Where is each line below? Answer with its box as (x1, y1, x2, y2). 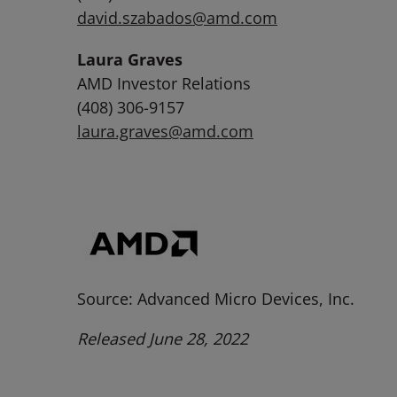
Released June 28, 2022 (77, 328, 248, 349)
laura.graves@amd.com (77, 121, 253, 142)
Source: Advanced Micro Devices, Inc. (77, 288, 354, 309)
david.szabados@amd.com (77, 7, 277, 28)
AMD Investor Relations (77, 73, 251, 94)
